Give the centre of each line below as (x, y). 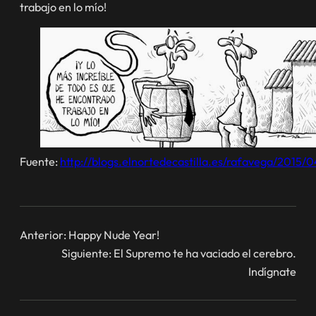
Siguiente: (86, 253)
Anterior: (43, 235)
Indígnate (272, 271)
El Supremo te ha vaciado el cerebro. (205, 253)
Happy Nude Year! (114, 235)
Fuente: (40, 162)
